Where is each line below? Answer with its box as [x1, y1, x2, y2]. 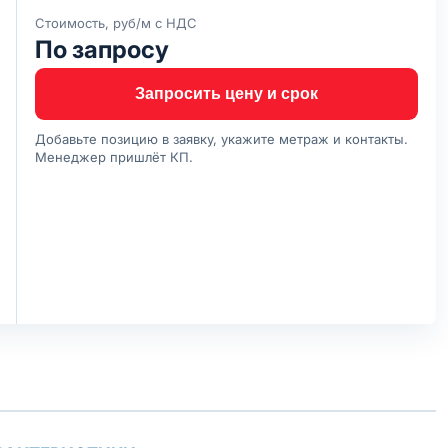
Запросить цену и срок [135, 85, 318, 102]
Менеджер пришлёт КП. [35, 149, 193, 165]
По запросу [35, 35, 169, 64]
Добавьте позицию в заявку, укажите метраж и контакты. [35, 131, 408, 147]
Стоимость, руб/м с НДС [35, 15, 197, 31]
